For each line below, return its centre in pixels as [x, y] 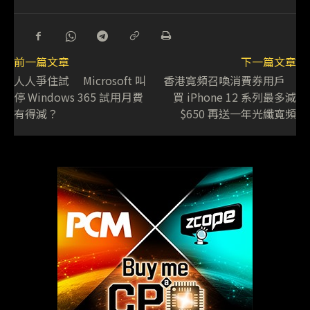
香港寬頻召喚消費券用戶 [229, 81]
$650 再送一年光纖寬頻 [238, 114]
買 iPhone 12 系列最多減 [234, 97]
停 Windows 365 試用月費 [79, 97]
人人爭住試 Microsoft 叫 [80, 81]
